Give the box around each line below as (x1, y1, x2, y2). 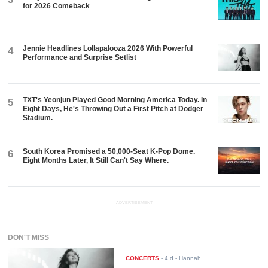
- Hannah (173, 254, 202, 261)
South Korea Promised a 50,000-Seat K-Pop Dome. (23, 147, 196, 156)
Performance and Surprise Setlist (23, 53, 137, 62)
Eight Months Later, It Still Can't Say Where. (23, 156, 169, 165)
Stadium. (23, 113, 53, 122)
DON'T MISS (8, 233, 50, 242)
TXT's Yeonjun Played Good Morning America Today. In (23, 95, 208, 104)
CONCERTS (126, 254, 160, 261)
